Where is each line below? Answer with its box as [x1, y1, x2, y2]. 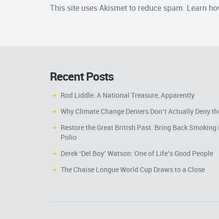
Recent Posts [50, 68, 113, 85]
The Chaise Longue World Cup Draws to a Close [61, 165, 205, 175]
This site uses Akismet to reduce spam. [50, 2, 187, 14]
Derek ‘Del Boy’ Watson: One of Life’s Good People [61, 149, 213, 158]
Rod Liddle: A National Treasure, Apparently [61, 90, 195, 100]
